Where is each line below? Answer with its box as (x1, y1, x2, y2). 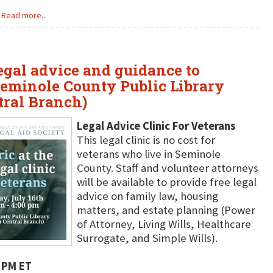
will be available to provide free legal (76, 175, 257, 189)
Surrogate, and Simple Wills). (76, 231, 218, 245)
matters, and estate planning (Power (76, 203, 255, 217)
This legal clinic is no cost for (76, 133, 215, 147)
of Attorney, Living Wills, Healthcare (76, 217, 251, 231)
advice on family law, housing (76, 189, 218, 203)
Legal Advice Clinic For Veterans (76, 119, 236, 133)
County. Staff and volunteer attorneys (76, 161, 258, 175)
